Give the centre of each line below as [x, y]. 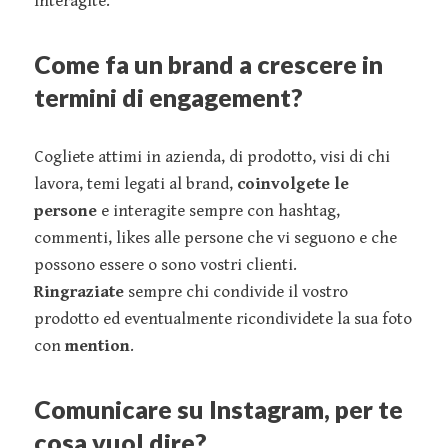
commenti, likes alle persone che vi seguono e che [215, 237]
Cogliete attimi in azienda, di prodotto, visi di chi [212, 156]
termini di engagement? [168, 96]
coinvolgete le [293, 183]
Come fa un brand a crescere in [208, 63]
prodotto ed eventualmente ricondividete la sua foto [223, 318]
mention [97, 345]
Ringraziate [79, 291]
